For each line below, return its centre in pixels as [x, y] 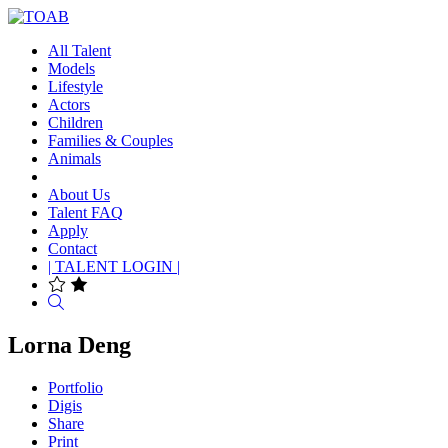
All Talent [79, 50]
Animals [74, 158]
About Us [79, 194]
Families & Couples [110, 140]
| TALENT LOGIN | [114, 266]
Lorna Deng [69, 344]
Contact [72, 248]
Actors [69, 104]
